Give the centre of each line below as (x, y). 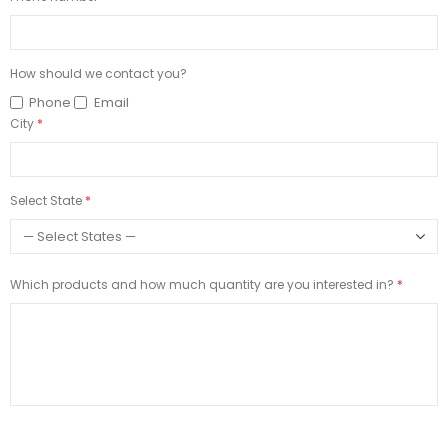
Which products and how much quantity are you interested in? (202, 285)
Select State (46, 201)
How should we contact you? (98, 74)
